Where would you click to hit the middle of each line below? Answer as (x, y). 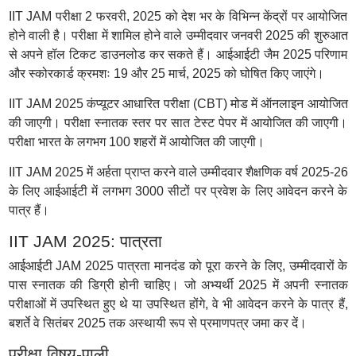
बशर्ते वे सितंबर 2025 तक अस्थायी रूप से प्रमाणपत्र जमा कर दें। (157, 323)
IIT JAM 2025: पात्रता (85, 241)
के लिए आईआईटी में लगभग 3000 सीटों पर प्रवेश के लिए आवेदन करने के (178, 191)
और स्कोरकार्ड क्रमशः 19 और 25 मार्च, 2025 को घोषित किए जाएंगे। (166, 74)
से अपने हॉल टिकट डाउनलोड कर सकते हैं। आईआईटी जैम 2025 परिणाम (178, 54)
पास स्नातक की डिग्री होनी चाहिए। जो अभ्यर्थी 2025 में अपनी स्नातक (178, 285)
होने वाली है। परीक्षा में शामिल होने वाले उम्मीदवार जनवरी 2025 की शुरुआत (178, 35)
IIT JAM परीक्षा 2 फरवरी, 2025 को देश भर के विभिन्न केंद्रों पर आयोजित (178, 16)
